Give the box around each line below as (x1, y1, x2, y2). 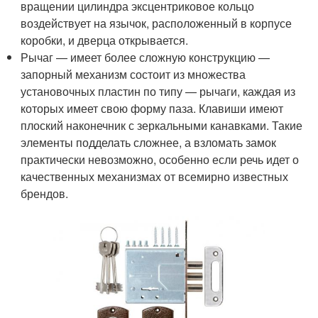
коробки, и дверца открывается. (21, 31, 189, 48)
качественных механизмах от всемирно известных (21, 168, 289, 185)
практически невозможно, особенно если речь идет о (21, 150, 300, 168)
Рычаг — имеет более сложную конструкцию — (21, 48, 270, 65)
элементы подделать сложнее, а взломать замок (21, 133, 277, 150)
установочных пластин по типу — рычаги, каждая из (21, 82, 296, 99)
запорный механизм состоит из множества (21, 65, 246, 82)
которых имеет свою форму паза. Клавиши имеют (21, 99, 284, 116)
